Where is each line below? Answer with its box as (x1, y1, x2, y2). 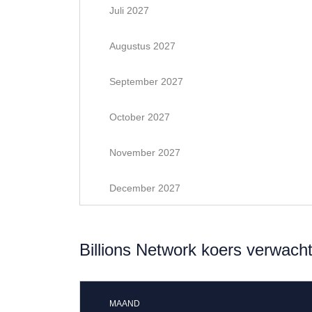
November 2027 (109, 147, 180, 158)
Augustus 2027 (109, 40, 175, 52)
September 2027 (109, 76, 183, 87)
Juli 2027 (109, 5, 149, 16)
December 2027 (109, 182, 180, 194)
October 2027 (109, 111, 170, 123)
